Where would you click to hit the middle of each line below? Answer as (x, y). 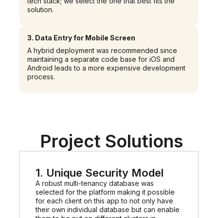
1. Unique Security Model (100, 173)
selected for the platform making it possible (105, 192)
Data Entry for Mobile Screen (85, 38)
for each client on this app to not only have (104, 201)
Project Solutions (111, 141)
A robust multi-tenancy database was (95, 183)
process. (41, 77)
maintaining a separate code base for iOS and (101, 59)
